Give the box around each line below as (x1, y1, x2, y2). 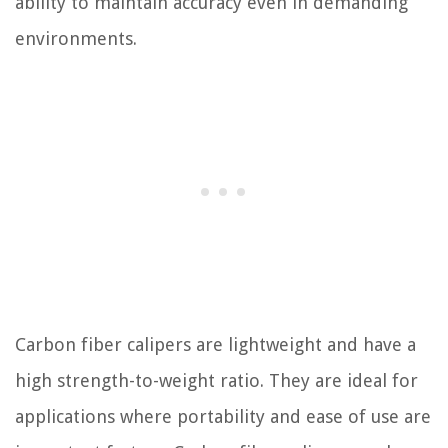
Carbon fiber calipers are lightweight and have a (15, 334, 416, 356)
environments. (15, 28, 137, 50)
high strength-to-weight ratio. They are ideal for (15, 370, 418, 392)
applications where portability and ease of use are (15, 406, 431, 428)
